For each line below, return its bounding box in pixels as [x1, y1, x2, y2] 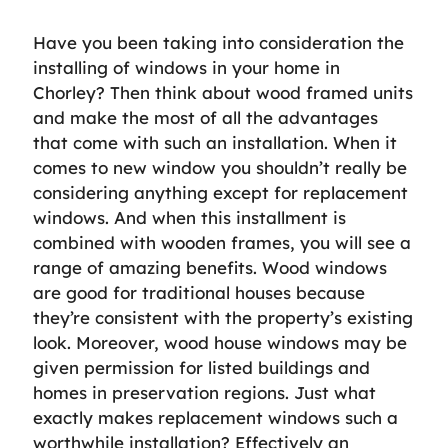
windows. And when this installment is [33, 207, 346, 228]
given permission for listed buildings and [33, 357, 370, 378]
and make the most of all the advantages [33, 107, 378, 128]
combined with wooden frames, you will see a [33, 232, 411, 253]
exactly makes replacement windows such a [33, 407, 398, 428]
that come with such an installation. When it [33, 132, 397, 153]
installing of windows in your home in [33, 57, 340, 78]
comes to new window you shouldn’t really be [33, 157, 407, 178]
